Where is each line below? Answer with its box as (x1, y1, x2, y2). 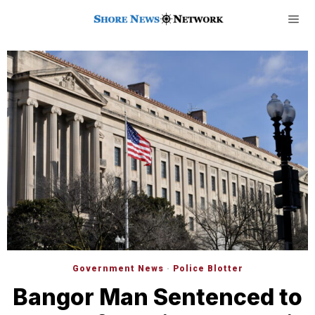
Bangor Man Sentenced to (13, 283, 302, 311)
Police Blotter (172, 263, 243, 274)
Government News (72, 263, 164, 274)
